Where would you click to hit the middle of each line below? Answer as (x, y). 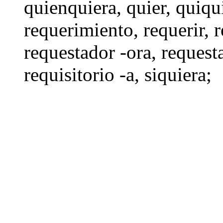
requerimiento (79, 29)
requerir (174, 29)
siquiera (175, 74)
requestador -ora (88, 52)
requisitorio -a (79, 74)
